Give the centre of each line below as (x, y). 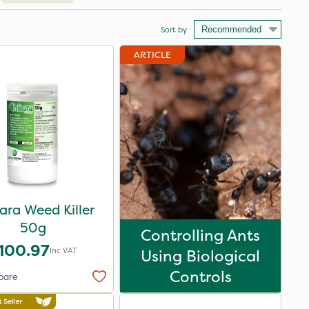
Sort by (174, 30)
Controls (200, 277)
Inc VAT (63, 250)
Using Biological (200, 256)
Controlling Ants (200, 235)
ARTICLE (152, 55)
